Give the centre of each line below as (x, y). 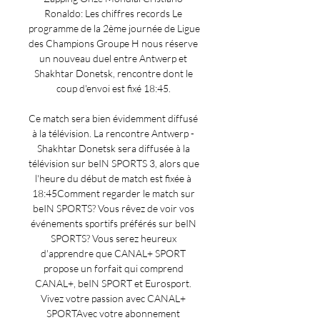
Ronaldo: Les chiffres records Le (113, 13)
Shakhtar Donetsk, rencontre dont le (113, 73)
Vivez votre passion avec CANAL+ (113, 298)
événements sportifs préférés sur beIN (113, 223)
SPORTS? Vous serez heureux (113, 238)
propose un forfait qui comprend (113, 268)
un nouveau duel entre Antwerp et (113, 58)
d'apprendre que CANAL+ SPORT (113, 253)
